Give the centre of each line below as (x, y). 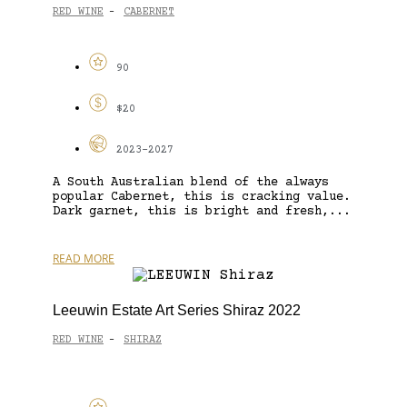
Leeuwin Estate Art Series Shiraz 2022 (177, 310)
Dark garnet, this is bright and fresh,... (202, 211)
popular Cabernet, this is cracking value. (202, 197)
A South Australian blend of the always (191, 182)
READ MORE (84, 258)
